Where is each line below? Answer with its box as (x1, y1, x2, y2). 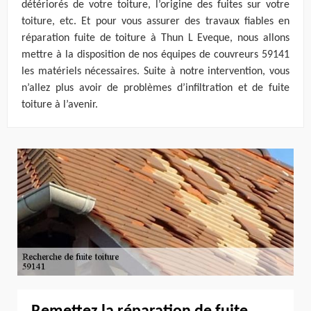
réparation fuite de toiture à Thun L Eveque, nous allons (22, 33, 289, 44)
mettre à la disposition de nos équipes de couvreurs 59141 (22, 49, 289, 61)
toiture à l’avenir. (22, 99, 98, 111)
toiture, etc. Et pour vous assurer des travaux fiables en (22, 16, 289, 28)
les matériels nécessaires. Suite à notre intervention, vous (22, 66, 289, 78)
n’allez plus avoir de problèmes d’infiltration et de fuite (22, 83, 289, 94)
